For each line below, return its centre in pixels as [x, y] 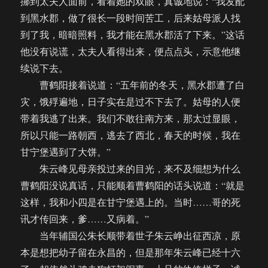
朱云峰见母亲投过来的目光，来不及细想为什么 [131, 169]
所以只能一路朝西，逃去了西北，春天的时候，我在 [131, 135]
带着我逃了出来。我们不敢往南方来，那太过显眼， [131, 118]
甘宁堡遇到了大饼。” [66, 152]
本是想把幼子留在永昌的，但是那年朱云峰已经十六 [131, 252]
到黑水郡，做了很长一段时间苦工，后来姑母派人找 [131, 18]
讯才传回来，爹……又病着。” [85, 219]
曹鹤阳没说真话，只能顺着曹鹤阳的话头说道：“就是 [133, 185]
